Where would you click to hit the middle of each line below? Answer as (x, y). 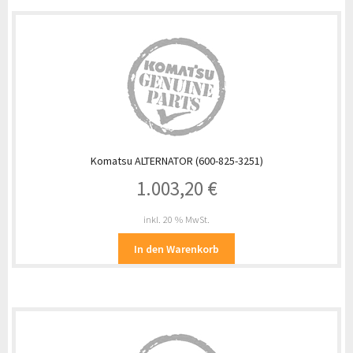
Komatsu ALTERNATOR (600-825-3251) (176, 160)
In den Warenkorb (176, 249)
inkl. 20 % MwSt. (176, 219)
